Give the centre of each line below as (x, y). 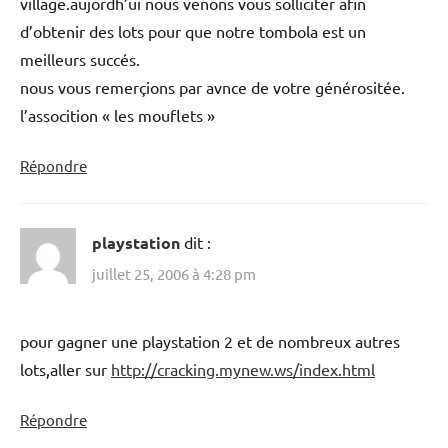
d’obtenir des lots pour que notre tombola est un (193, 30)
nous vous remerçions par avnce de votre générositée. (212, 86)
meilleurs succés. (80, 58)
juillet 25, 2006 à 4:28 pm (174, 274)
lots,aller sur (65, 369)
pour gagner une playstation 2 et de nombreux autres (210, 341)
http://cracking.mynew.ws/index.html (243, 369)
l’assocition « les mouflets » (117, 114)
